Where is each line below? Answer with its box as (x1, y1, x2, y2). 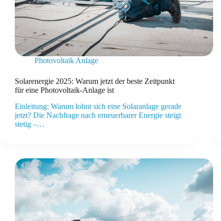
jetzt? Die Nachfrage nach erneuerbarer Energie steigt (15, 111, 181, 120)
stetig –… (15, 120, 45, 129)
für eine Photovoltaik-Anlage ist (15, 86, 114, 95)
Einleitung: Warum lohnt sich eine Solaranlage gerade (15, 102, 182, 111)
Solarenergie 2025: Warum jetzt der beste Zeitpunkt (15, 77, 175, 86)
